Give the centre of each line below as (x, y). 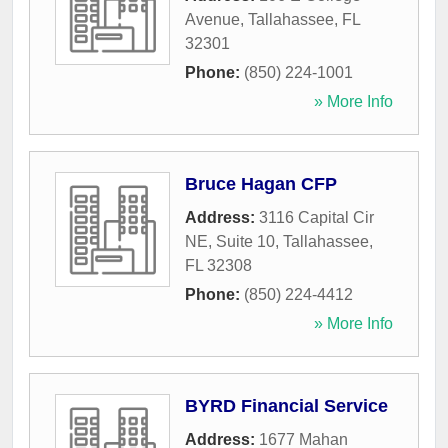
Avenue (212, 20)
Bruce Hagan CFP (261, 184)
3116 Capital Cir (316, 218)
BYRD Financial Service (286, 406)
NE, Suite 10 (230, 242)
